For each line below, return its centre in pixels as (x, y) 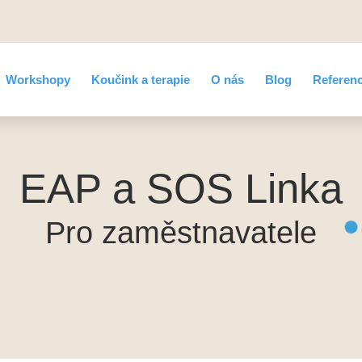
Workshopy (38, 80)
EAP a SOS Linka (181, 189)
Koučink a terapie (141, 80)
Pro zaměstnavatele (181, 233)
